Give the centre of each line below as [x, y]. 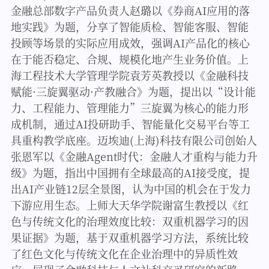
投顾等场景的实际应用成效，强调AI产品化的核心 [130, 42]
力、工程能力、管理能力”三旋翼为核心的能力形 [129, 107]
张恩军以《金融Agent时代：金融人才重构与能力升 [134, 156]
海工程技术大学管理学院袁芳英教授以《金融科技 [129, 75]
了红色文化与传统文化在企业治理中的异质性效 [124, 253]
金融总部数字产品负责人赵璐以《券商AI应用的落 [130, 10]
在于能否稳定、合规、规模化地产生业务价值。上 [129, 59]
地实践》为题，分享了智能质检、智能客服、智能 [129, 26]
